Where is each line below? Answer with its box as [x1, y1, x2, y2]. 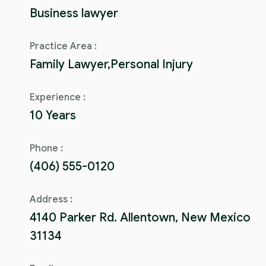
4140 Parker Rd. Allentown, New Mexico [30, 210, 251, 225]
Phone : [30, 142, 63, 154]
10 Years [30, 107, 76, 123]
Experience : [30, 91, 85, 103]
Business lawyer [30, 5, 118, 21]
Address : [30, 193, 72, 205]
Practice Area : [30, 40, 97, 52]
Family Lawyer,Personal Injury [30, 56, 193, 72]
